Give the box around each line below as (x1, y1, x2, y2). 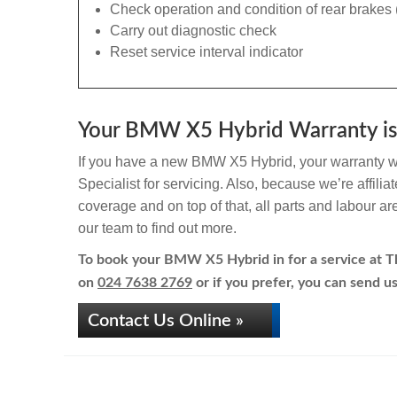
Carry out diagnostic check (110, 23, 276, 38)
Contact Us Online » (88, 312, 244, 330)
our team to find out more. (78, 221, 237, 236)
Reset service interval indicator (110, 44, 303, 59)
